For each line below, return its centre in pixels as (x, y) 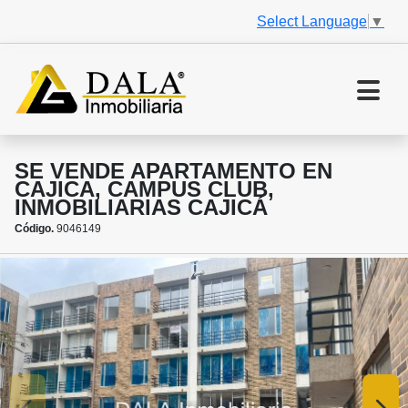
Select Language (312, 21)
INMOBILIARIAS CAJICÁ (141, 208)
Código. (34, 229)
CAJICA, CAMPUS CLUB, (144, 189)
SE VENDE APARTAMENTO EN (173, 171)
